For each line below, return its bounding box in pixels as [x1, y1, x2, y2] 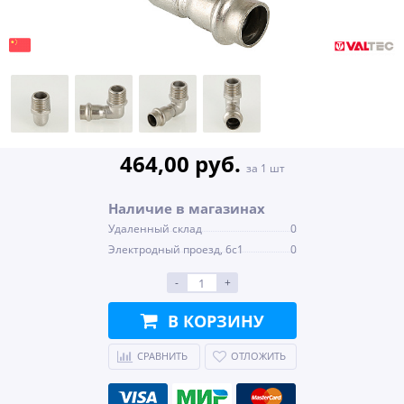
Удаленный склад [107, 221, 202, 236]
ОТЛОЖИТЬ [230, 349, 286, 363]
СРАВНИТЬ [137, 349, 188, 363]
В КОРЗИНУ [167, 309, 264, 332]
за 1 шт [245, 161, 285, 176]
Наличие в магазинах [107, 199, 265, 217]
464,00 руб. [119, 149, 246, 179]
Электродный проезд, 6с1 [107, 242, 243, 257]
